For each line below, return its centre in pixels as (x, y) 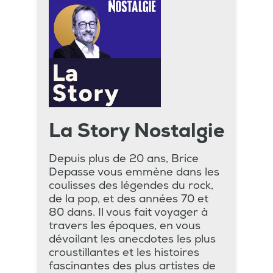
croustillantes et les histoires (124, 253)
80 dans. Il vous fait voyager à (128, 213)
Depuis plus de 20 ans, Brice (124, 159)
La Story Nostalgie (136, 131)
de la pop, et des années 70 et (129, 199)
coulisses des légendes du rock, (131, 186)
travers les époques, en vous (125, 226)
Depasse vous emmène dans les (134, 172)
